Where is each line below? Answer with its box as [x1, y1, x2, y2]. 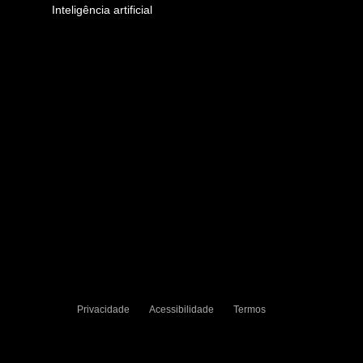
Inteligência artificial [52, 2, 152, 16]
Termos [233, 303, 266, 315]
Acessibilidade [149, 303, 214, 315]
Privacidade [77, 303, 130, 315]
